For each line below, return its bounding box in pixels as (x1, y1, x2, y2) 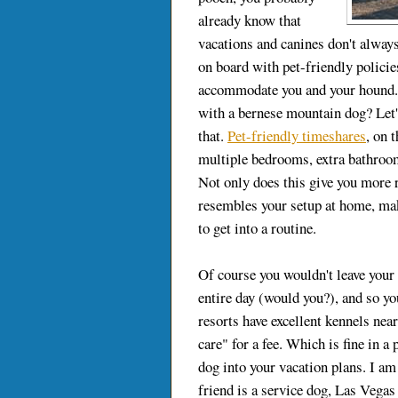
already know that (198, 10, 301, 31)
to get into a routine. (198, 218, 316, 239)
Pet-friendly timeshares (227, 125, 366, 147)
